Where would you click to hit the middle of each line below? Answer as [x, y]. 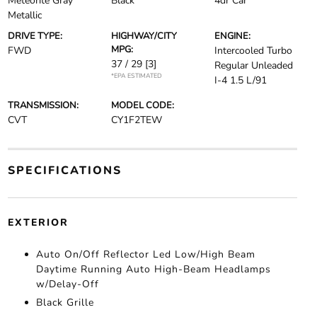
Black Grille [65, 302]
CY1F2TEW [136, 120]
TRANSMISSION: [43, 105]
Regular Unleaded [254, 65]
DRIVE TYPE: [35, 36]
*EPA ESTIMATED [136, 76]
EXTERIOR [38, 223]
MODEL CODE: [142, 105]
